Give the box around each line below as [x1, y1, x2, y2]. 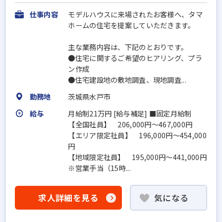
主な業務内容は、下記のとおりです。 [68, 41, 188, 52]
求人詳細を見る [38, 192, 99, 204]
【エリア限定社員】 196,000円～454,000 [68, 129, 207, 140]
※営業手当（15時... [68, 162, 131, 173]
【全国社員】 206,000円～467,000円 [68, 118, 193, 129]
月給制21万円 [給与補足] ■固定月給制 [68, 108, 192, 118]
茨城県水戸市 [68, 91, 111, 102]
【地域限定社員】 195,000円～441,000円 [68, 151, 207, 162]
